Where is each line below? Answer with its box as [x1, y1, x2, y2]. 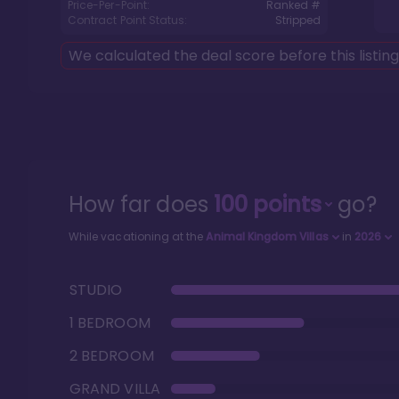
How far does [69, 190, 214, 219]
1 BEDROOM [69, 313, 151, 333]
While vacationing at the [69, 229, 207, 244]
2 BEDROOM [69, 346, 154, 366]
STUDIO [69, 280, 123, 300]
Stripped [274, 12, 321, 28]
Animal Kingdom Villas [206, 229, 329, 244]
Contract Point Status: [68, 12, 188, 28]
